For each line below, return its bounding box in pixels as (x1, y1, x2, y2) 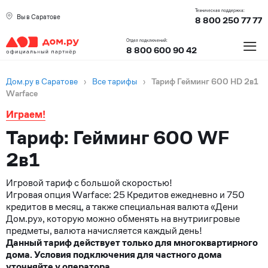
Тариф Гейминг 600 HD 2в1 (151, 76, 258, 87)
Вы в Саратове (17, 12, 60, 21)
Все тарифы (92, 76, 137, 87)
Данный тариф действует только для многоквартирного (6, 236, 258, 249)
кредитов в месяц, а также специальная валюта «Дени (6, 200, 238, 213)
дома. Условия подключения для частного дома (6, 248, 222, 261)
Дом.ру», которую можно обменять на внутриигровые (6, 212, 240, 225)
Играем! (6, 108, 45, 121)
